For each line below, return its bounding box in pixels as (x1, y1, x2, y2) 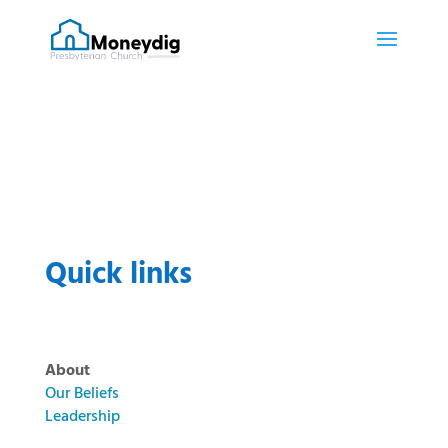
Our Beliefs (44, 381, 119, 407)
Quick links (44, 251, 192, 299)
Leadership (44, 404, 120, 430)
